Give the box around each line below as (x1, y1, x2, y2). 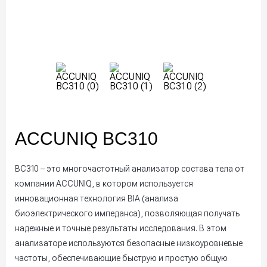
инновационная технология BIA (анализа (15, 194, 178, 204)
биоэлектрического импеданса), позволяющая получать (15, 209, 240, 219)
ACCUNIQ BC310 (15, 129, 158, 149)
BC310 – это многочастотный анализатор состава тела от (15, 164, 244, 174)
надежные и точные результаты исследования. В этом (15, 223, 226, 234)
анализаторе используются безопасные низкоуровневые (15, 238, 243, 249)
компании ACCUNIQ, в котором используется (15, 179, 193, 189)
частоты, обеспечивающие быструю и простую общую (15, 253, 228, 263)
